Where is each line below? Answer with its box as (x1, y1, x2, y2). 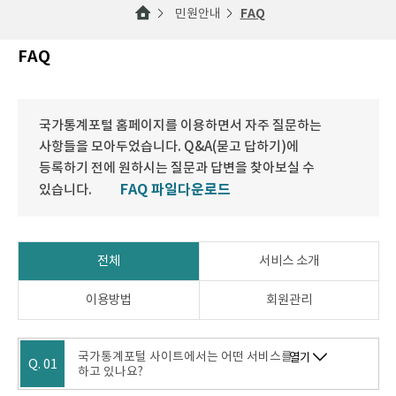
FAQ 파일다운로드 (120, 179, 231, 199)
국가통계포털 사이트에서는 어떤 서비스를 (77, 348, 293, 364)
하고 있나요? (77, 363, 143, 379)
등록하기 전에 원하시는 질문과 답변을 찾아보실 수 (39, 158, 315, 176)
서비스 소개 (258, 253, 319, 270)
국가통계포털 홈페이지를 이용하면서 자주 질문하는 (39, 116, 322, 133)
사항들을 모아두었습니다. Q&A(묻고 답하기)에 (39, 137, 299, 155)
